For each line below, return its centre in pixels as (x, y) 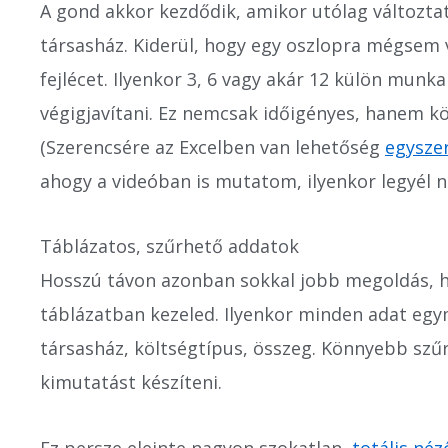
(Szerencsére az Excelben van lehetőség (212, 146)
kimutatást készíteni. (131, 382)
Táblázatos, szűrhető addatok (169, 246)
